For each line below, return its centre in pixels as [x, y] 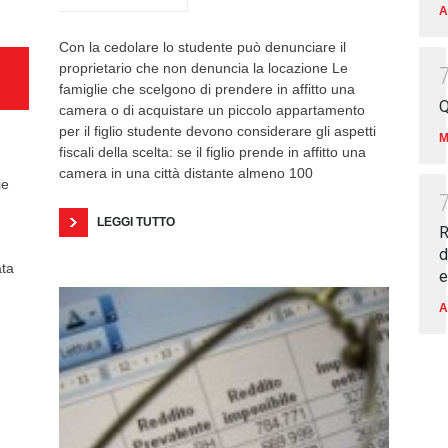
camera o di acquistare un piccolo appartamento [212, 110]
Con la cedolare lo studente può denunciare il [202, 47]
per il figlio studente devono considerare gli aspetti [217, 131]
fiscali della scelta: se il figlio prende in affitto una [212, 152]
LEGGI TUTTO [136, 222]
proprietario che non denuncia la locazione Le [203, 68]
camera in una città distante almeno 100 [186, 173]
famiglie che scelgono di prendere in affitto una [207, 89]
